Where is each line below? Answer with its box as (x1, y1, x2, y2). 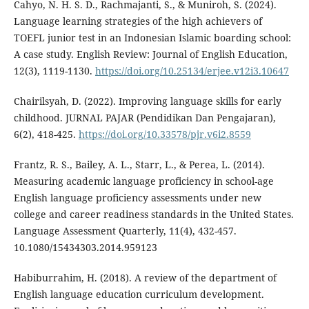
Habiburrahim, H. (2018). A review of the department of (13, 271, 277, 285)
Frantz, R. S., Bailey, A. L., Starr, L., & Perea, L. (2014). (13, 158, 265, 172)
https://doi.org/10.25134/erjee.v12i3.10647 (94, 64, 289, 78)
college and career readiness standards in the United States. (13, 208, 294, 221)
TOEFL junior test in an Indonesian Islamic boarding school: (13, 31, 291, 45)
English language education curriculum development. (13, 288, 264, 301)
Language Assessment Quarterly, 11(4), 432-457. (13, 224, 237, 238)
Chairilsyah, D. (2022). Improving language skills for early (13, 94, 281, 108)
